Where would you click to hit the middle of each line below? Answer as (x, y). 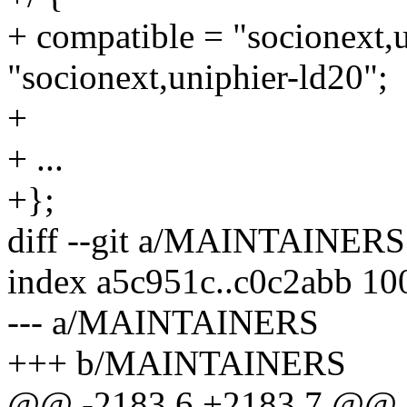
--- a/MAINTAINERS (163, 323)
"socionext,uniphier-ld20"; (198, 77)
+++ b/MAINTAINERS (177, 363)
